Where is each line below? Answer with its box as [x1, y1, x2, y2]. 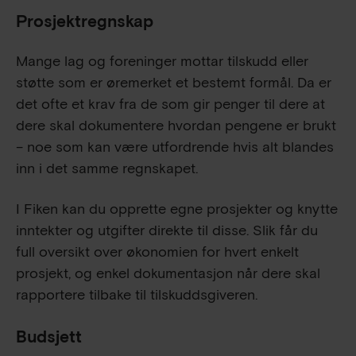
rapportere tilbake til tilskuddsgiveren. [16, 285, 257, 304]
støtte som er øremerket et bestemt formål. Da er [16, 73, 331, 92]
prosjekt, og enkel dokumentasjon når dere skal [16, 264, 320, 283]
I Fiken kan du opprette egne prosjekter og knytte [16, 199, 338, 219]
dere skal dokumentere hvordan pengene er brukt [16, 116, 336, 135]
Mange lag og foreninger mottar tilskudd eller [16, 52, 308, 71]
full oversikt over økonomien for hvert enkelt [16, 242, 299, 261]
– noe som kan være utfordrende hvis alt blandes [16, 137, 334, 157]
